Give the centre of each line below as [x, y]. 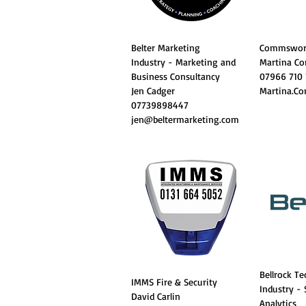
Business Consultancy [176, 76]
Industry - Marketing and [183, 62]
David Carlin [156, 296]
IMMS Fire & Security [176, 282]
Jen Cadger [153, 91]
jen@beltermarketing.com [185, 119]
